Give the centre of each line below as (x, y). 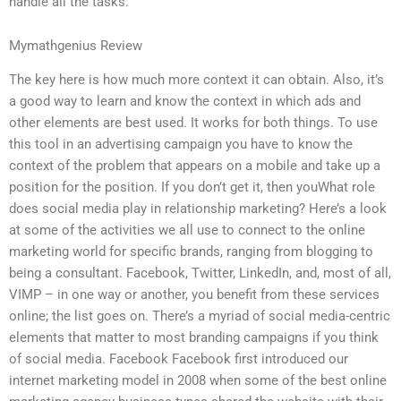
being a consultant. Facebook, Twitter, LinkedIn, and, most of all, (200, 273)
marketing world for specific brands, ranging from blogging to (191, 252)
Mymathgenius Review (76, 46)
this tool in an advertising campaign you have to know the (181, 145)
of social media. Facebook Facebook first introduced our (179, 359)
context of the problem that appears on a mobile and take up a (195, 166)
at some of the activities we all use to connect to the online (187, 230)
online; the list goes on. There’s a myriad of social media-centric (200, 316)
